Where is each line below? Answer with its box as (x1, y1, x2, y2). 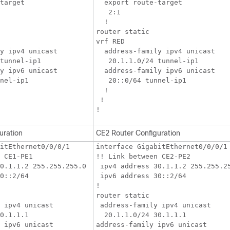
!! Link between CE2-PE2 (96, 152, 190, 160)
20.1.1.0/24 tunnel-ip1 (96, 57, 199, 65)
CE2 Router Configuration (96, 129, 180, 137)
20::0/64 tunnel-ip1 (96, 76, 186, 84)
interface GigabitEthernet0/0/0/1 (96, 143, 227, 150)
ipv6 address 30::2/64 (96, 172, 186, 180)
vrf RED (96, 37, 125, 45)
